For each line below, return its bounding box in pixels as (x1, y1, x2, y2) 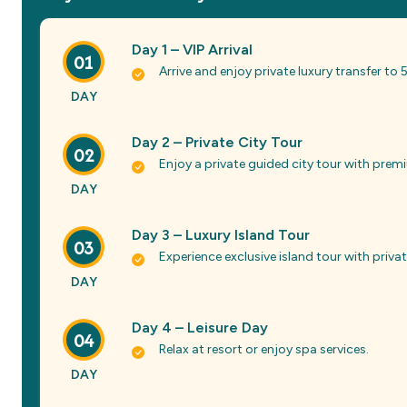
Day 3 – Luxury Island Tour (132, 226, 310, 243)
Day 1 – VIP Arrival (132, 41, 253, 58)
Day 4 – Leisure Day (132, 319, 268, 336)
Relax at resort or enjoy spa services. (159, 342, 369, 357)
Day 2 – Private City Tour (132, 134, 303, 151)
